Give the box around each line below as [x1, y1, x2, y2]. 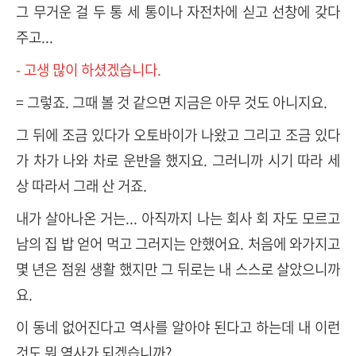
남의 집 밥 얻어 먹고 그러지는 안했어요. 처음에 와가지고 [16, 232, 340, 254]
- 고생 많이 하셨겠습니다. [16, 58, 161, 80]
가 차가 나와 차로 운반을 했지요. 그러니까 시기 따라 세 [16, 149, 340, 171]
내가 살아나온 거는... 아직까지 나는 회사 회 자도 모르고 [16, 207, 340, 229]
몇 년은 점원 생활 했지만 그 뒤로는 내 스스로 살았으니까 [16, 257, 340, 280]
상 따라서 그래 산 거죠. [16, 174, 147, 196]
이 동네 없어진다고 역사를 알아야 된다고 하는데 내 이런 [16, 315, 340, 338]
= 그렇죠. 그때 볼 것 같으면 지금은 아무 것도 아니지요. [16, 91, 327, 113]
